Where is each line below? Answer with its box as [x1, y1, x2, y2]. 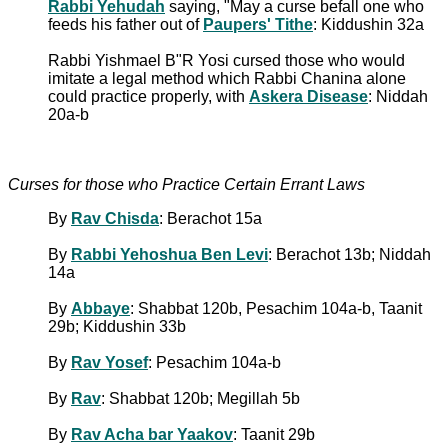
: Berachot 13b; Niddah [268, 245, 431, 263]
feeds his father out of [48, 15, 203, 33]
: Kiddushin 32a [313, 15, 424, 33]
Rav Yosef [71, 353, 148, 371]
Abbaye [71, 299, 130, 317]
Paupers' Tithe [203, 15, 313, 33]
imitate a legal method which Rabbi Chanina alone [48, 69, 406, 87]
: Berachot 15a [159, 209, 262, 227]
